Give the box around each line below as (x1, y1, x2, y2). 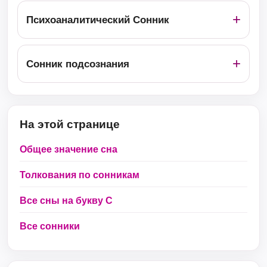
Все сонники (20, 221, 80, 231)
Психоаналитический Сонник (26, 14, 169, 26)
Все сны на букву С (20, 195, 113, 206)
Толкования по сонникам (20, 169, 139, 180)
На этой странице (20, 118, 120, 131)
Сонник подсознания (26, 58, 129, 70)
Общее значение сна (20, 144, 117, 154)
